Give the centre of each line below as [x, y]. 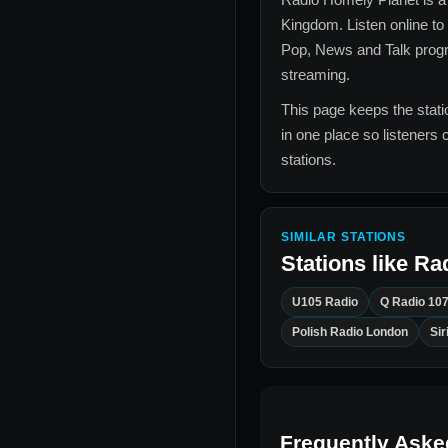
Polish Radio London [350, 332]
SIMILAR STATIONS [344, 237]
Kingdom [310, 25]
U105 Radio [325, 302]
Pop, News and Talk [346, 50]
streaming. [315, 75]
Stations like [347, 264]
